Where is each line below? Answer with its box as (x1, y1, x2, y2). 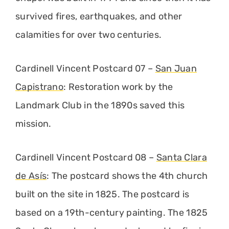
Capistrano (15, 81, 64, 93)
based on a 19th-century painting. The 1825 (15, 207, 208, 218)
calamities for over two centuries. (15, 29, 162, 40)
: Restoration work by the (63, 81, 173, 93)
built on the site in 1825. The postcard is (15, 188, 190, 200)
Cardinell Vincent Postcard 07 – (15, 62, 155, 74)
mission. (15, 118, 52, 129)
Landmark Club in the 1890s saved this (15, 99, 185, 111)
